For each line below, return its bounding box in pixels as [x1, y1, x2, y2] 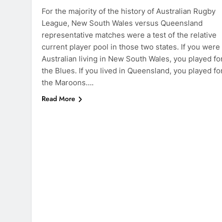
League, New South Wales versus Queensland [42, 18, 203, 28]
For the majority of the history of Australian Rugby [42, 6, 216, 16]
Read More [42, 94, 75, 104]
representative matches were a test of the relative [42, 30, 217, 40]
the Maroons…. [42, 78, 94, 88]
